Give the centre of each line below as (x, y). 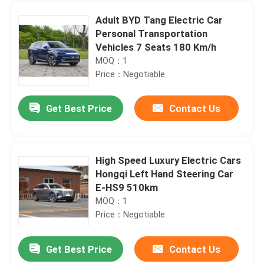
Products (42, 223)
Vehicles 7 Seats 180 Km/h (156, 47)
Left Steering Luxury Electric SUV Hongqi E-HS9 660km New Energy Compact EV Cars (230, 251)
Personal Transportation (152, 33)
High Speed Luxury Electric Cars (169, 161)
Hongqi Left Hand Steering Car (165, 174)
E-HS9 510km (127, 188)
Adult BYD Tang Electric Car (159, 20)
